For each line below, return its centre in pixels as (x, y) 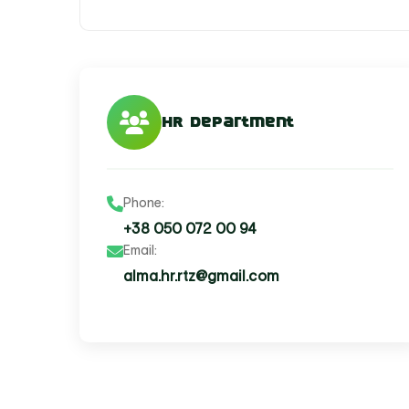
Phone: (144, 203)
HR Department (228, 122)
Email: (140, 250)
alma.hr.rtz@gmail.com (201, 276)
